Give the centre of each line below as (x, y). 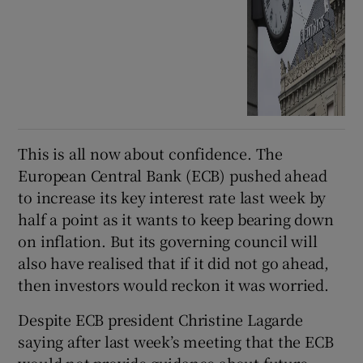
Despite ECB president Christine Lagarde (160, 319)
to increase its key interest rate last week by (172, 196)
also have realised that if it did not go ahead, (174, 262)
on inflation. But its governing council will (168, 240)
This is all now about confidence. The (151, 153)
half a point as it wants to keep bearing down (176, 218)
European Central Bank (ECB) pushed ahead (173, 175)
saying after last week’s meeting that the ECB (176, 341)
